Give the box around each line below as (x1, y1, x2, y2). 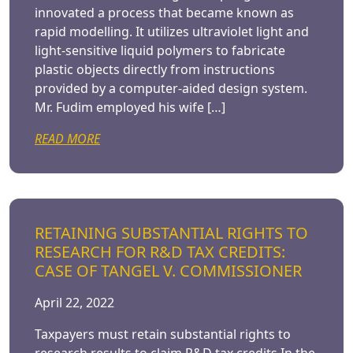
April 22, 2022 (35, 294, 114, 311)
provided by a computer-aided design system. (35, 80, 307, 97)
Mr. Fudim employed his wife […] (35, 98, 225, 116)
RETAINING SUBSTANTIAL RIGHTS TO (35, 222, 308, 243)
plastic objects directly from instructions (35, 61, 275, 78)
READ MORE (35, 130, 100, 147)
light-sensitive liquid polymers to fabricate (35, 42, 285, 59)
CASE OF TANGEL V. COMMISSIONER (35, 260, 302, 281)
